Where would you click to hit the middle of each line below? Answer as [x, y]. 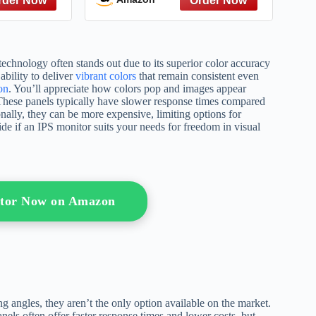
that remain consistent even [197, 75]
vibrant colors [106, 75]
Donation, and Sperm [183, 12]
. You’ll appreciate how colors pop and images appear [127, 88]
